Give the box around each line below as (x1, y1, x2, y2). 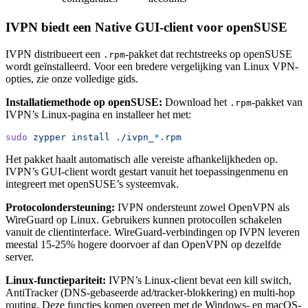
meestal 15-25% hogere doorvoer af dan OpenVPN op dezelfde (5, 238, 281, 250)
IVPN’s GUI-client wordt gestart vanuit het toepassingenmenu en (5, 165, 288, 177)
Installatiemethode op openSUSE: (5, 96, 162, 108)
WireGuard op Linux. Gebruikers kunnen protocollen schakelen (5, 213, 282, 225)
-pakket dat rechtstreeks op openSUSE (125, 47, 292, 60)
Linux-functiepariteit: (5, 274, 106, 286)
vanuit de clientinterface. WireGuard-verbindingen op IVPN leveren (5, 225, 300, 238)
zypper (27, 131, 66, 142)
